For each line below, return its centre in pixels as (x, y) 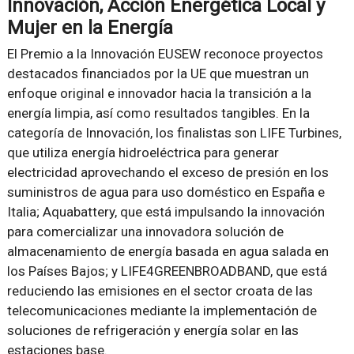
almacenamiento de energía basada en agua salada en (168, 252)
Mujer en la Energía (90, 28)
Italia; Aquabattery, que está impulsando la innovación (166, 212)
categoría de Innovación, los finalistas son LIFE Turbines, (174, 133)
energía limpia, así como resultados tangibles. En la (158, 113)
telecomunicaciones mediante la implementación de (162, 311)
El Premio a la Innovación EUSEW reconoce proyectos (165, 54)
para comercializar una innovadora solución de (145, 232)
